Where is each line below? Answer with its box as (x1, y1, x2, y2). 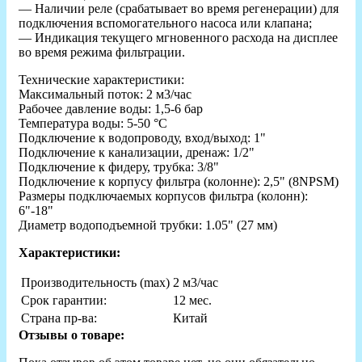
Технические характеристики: (19, 72, 184, 86)
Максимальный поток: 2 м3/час (19, 86, 192, 101)
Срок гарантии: (21, 293, 107, 307)
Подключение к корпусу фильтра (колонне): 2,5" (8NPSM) (19, 174, 339, 188)
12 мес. (173, 293, 212, 307)
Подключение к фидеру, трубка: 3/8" (19, 159, 219, 174)
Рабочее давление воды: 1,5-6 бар (19, 101, 203, 116)
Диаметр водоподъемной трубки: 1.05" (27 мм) (19, 217, 277, 232)
